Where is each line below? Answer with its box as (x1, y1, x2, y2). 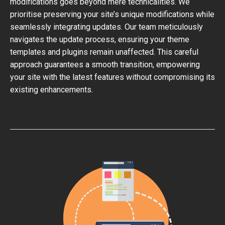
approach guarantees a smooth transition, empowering (10, 60, 200, 69)
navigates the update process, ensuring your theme (10, 35, 189, 44)
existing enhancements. (10, 85, 93, 94)
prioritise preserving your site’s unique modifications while (10, 10, 214, 19)
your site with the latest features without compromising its (10, 72, 215, 82)
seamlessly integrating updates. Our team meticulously (10, 22, 203, 32)
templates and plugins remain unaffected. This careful (10, 47, 198, 57)
